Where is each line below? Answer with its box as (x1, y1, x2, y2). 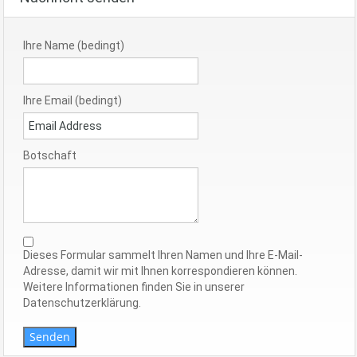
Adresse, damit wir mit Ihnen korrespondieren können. (23, 264, 297, 277)
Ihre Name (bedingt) (23, 38, 124, 52)
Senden (29, 328, 70, 344)
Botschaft (23, 148, 76, 162)
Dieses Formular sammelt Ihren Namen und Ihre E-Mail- (23, 248, 303, 261)
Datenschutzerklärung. (23, 296, 141, 309)
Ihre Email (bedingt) (23, 93, 122, 107)
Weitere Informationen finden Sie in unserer (23, 280, 245, 293)
